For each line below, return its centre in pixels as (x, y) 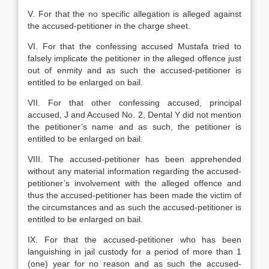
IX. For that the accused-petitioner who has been (134, 240)
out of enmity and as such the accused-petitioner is (134, 70)
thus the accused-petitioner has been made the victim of (134, 195)
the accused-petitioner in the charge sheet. (109, 26)
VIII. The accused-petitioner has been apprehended (134, 159)
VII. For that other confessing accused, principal (134, 103)
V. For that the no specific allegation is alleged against (134, 14)
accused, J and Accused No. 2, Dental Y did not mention (134, 115)
